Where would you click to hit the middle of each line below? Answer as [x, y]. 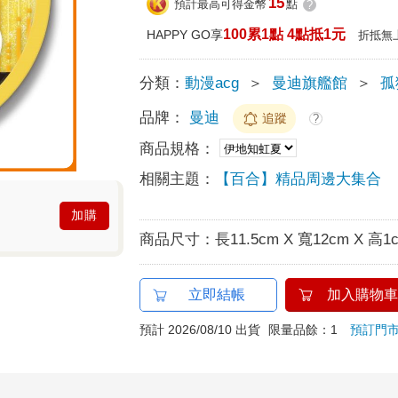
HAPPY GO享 [185, 34]
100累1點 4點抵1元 [285, 34]
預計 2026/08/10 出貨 [200, 329]
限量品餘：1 [310, 329]
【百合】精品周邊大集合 [298, 179]
